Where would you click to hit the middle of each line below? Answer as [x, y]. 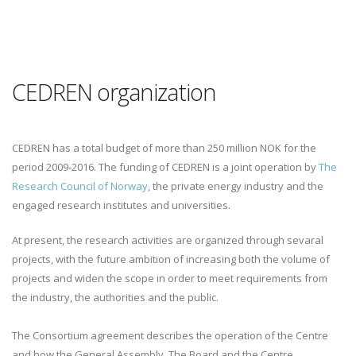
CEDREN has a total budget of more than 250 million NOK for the [164, 148]
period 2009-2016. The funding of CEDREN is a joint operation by [165, 167]
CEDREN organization [114, 92]
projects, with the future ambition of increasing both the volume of [171, 259]
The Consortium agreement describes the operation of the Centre [170, 335]
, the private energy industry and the [236, 186]
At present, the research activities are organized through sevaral [168, 240]
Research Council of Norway [80, 186]
